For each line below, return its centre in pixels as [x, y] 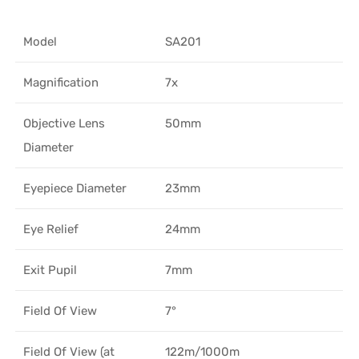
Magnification [61, 82]
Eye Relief [51, 229]
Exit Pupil [50, 270]
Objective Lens [65, 123]
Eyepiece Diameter [75, 188]
